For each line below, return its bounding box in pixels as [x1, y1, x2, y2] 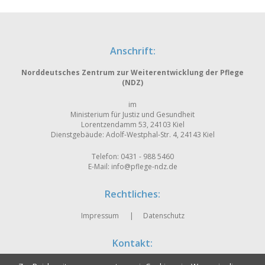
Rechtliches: [105, 188, 160, 201]
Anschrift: [109, 44, 156, 57]
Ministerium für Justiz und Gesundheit [70, 109, 195, 119]
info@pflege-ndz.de [111, 161, 177, 172]
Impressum [80, 211, 119, 221]
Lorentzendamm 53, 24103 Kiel [80, 119, 185, 130]
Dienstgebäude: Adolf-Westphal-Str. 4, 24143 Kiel [50, 130, 215, 140]
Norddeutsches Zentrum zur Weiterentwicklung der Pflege [21, 67, 244, 77]
